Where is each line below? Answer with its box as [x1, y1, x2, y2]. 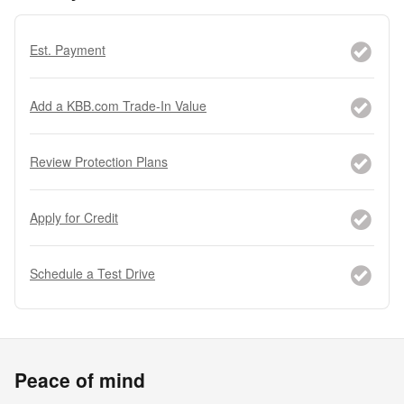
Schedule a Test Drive [30, 263, 155, 282]
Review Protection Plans [30, 151, 168, 170]
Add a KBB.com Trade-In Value [30, 96, 207, 115]
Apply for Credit [30, 207, 118, 226]
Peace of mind [14, 365, 145, 393]
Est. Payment [30, 40, 106, 59]
